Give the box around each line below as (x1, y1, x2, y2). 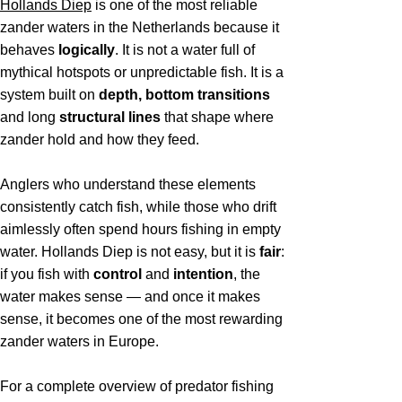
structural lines (59, 109, 161, 125)
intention (173, 267, 233, 282)
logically (58, 42, 115, 57)
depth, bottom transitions (99, 87, 270, 102)
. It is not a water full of (115, 42, 255, 57)
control (93, 267, 145, 282)
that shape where (161, 109, 274, 125)
